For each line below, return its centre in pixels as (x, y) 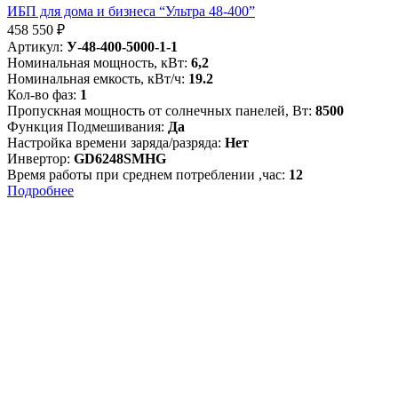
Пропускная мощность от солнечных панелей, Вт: (159, 111)
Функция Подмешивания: (86, 127)
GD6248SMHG (120, 159)
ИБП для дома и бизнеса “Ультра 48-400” (131, 12)
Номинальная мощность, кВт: (97, 63)
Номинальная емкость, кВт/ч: (96, 79)
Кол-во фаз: (42, 95)
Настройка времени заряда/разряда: (114, 143)
